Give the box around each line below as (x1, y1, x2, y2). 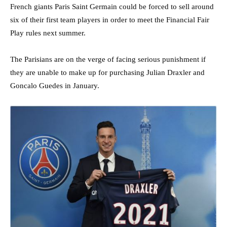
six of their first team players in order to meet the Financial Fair (10, 15, 209, 24)
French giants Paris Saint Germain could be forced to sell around (10, 2, 214, 11)
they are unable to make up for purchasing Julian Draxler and (10, 68, 205, 77)
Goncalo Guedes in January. (10, 81, 99, 90)
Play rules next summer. (10, 28, 86, 37)
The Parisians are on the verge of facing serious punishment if (10, 55, 206, 63)
